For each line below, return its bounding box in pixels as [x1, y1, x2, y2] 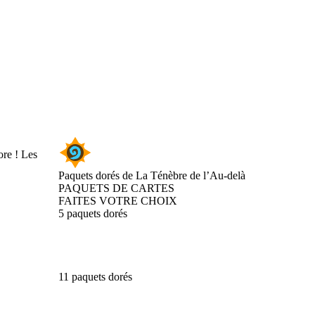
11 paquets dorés [58, 271, 132, 283]
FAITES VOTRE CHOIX [58, 195, 177, 207]
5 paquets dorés [58, 207, 127, 219]
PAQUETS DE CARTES [58, 182, 174, 194]
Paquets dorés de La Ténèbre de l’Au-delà [58, 169, 245, 181]
